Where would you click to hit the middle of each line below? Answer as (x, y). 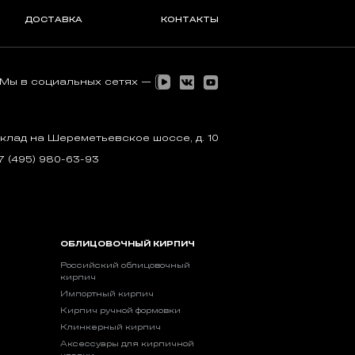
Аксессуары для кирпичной (127, 344)
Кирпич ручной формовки (120, 310)
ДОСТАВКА (53, 19)
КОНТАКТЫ (189, 19)
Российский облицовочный (125, 265)
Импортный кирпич (107, 294)
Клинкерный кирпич (110, 327)
